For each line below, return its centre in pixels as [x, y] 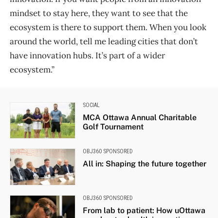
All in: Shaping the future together [144, 164]
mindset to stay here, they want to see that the [99, 13]
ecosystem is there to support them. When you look [108, 27]
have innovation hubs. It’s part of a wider [87, 56]
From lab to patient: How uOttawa [144, 210]
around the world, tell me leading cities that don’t [104, 42]
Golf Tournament [113, 127]
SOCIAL [91, 105]
